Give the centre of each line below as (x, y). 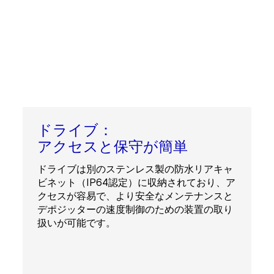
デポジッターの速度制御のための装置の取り (135, 209)
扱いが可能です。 (76, 223)
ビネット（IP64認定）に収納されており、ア (136, 182)
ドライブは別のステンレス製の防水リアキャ (135, 169)
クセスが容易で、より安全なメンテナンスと (135, 196)
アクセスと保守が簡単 (112, 146)
